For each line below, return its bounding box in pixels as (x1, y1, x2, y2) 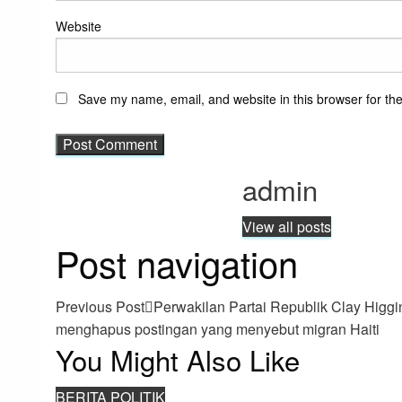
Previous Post (56, 296, 144, 318)
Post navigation (56, 237, 298, 289)
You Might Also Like (56, 339, 300, 380)
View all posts (242, 216, 332, 238)
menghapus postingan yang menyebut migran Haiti (56, 319, 380, 340)
